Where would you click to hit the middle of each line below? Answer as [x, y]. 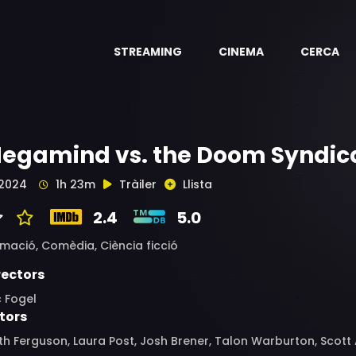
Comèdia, [71, 246]
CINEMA [241, 52]
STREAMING [148, 52]
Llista [197, 184]
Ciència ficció [139, 246]
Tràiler [138, 184]
